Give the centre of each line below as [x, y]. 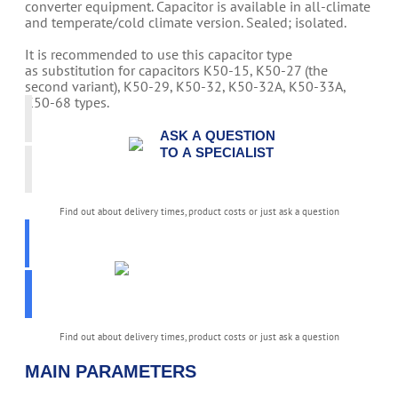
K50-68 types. [67, 103]
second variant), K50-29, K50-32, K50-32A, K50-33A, [185, 87]
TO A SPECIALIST [217, 153]
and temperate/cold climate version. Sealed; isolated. [186, 23]
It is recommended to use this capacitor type [159, 55]
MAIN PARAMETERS [111, 371]
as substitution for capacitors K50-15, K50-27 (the [176, 71]
